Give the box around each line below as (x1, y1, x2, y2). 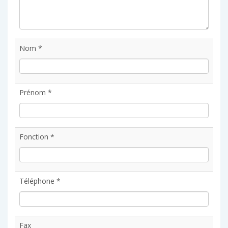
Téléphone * (19, 176, 61, 186)
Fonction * (19, 132, 54, 141)
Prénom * (19, 88, 52, 97)
